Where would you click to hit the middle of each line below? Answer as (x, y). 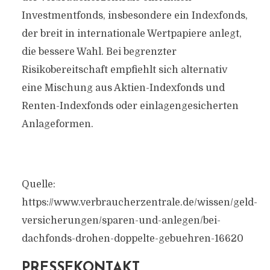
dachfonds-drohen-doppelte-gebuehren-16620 (132, 239)
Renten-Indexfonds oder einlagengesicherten (130, 106)
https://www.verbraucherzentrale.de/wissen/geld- (139, 202)
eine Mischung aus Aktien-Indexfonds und (123, 88)
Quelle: (38, 184)
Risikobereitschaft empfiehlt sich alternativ (124, 70)
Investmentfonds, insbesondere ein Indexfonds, (134, 16)
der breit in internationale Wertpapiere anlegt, (131, 34)
